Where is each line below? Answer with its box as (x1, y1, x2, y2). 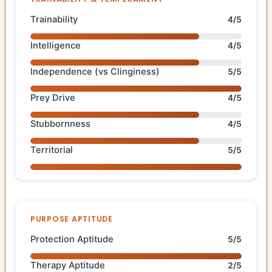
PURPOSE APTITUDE (30, 213, 113, 224)
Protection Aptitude (30, 233, 114, 245)
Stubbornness (30, 118, 90, 129)
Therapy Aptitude (30, 259, 105, 271)
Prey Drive (30, 92, 75, 103)
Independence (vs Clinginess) (30, 66, 160, 77)
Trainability (30, 13, 78, 25)
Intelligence (30, 39, 81, 51)
